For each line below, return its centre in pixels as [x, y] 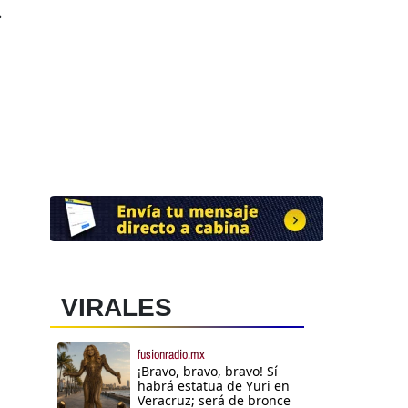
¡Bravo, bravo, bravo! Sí [208, 372]
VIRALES [117, 308]
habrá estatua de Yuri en [214, 386]
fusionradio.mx [171, 355]
